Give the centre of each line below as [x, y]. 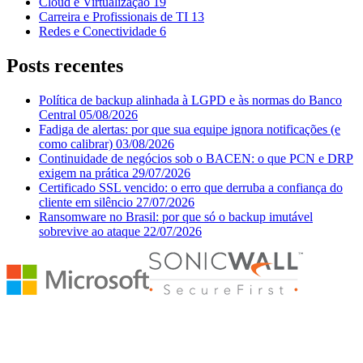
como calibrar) [76, 143]
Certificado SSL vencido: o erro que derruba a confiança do [191, 187]
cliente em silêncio [86, 202]
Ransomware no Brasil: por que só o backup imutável [176, 216]
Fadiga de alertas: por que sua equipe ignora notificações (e [190, 129]
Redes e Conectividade [98, 31]
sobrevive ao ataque [90, 231]
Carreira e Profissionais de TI [113, 16]
